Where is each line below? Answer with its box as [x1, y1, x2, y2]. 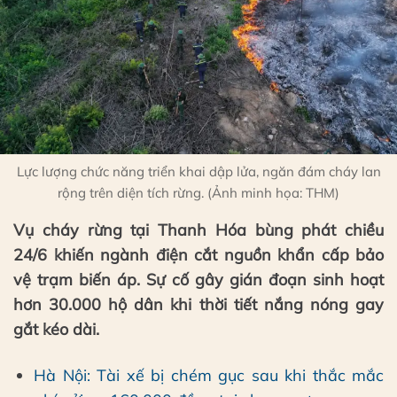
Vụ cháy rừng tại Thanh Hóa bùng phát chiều [13, 220, 384, 241]
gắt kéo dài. [13, 319, 99, 340]
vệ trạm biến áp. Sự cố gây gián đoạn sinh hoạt [13, 269, 384, 291]
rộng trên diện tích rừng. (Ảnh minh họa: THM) [58, 184, 339, 202]
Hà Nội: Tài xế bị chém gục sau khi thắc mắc [34, 364, 384, 385]
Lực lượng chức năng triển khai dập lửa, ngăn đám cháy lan [16, 163, 381, 181]
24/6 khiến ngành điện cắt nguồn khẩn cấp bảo [13, 245, 384, 266]
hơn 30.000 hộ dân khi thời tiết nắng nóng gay [13, 294, 384, 315]
